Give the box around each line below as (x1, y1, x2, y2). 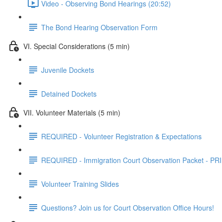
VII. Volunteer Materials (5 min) (23, 107, 120, 117)
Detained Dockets (41, 88, 97, 99)
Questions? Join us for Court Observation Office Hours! (41, 202, 214, 213)
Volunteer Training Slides (41, 178, 119, 189)
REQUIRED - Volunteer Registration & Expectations (41, 131, 202, 141)
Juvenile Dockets (41, 64, 94, 75)
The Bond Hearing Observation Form (41, 22, 158, 32)
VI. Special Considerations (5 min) (23, 41, 130, 51)
